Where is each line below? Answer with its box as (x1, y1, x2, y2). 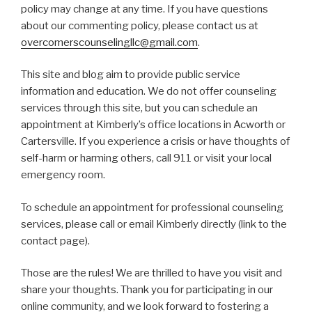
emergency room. (21, 169, 105, 182)
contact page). (21, 234, 90, 247)
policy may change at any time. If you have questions (21, 2, 268, 15)
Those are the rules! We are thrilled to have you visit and (21, 267, 282, 280)
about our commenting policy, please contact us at (21, 19, 258, 32)
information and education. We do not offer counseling (21, 85, 276, 98)
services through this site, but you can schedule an (21, 102, 258, 115)
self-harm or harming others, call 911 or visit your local (21, 152, 272, 165)
